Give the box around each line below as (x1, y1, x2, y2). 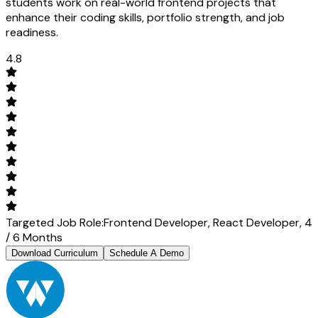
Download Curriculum (11, 247, 98, 258)
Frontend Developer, (104, 214, 213, 230)
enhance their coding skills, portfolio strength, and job (6, 9, 285, 25)
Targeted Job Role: (6, 214, 104, 230)
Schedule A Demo (109, 247, 184, 258)
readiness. (6, 24, 58, 40)
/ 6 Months (6, 229, 62, 245)
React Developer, (213, 214, 305, 230)
